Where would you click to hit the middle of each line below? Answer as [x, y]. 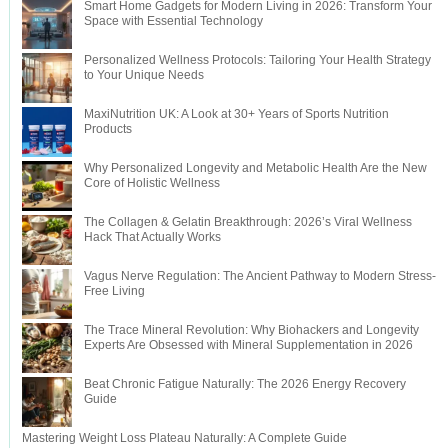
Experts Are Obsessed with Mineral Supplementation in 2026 [248, 344]
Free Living [114, 290]
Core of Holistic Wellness [151, 182]
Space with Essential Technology [173, 20]
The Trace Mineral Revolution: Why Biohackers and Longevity [251, 329]
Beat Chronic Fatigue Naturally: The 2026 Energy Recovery [244, 383]
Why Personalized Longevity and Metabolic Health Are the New [255, 167]
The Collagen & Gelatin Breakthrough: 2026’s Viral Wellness [247, 221]
